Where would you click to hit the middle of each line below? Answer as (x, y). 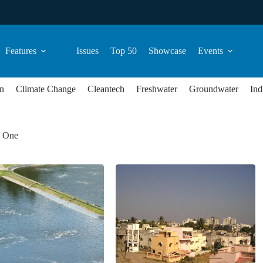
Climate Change (46, 89)
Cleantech (106, 89)
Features (21, 51)
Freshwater (157, 89)
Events (210, 51)
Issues (87, 51)
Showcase (167, 51)
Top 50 (124, 51)
